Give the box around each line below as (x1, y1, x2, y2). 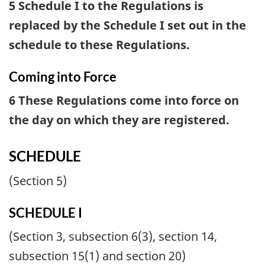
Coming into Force (9, 68, 117, 85)
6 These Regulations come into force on (9, 92, 239, 109)
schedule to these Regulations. (9, 36, 190, 53)
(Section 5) (9, 172, 67, 189)
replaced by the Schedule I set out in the (9, 17, 246, 33)
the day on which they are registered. (9, 112, 230, 128)
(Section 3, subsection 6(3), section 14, (9, 228, 217, 245)
